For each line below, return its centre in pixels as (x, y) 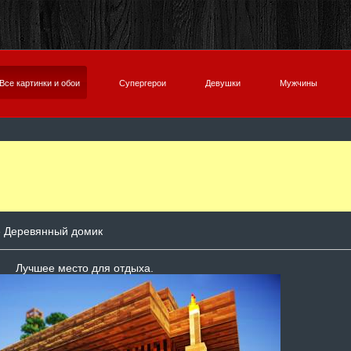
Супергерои (143, 83)
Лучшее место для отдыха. (85, 268)
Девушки (223, 83)
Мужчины (299, 83)
